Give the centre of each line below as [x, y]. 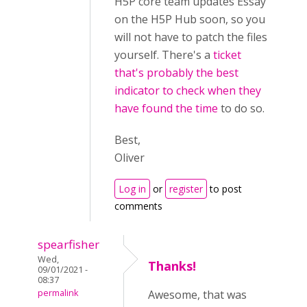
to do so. [241, 109]
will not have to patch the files [191, 37]
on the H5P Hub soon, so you [190, 20]
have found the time [166, 109]
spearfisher [69, 245]
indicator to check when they [188, 91]
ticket [227, 55]
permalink [58, 293]
